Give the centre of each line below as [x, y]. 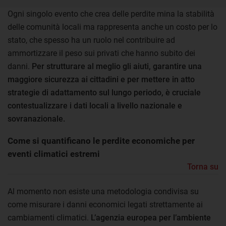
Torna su [203, 166]
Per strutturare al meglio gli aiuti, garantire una [117, 66]
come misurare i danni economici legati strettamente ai [105, 204]
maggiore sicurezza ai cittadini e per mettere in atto [101, 79]
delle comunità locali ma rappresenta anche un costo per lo [112, 27]
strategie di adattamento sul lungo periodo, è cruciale [104, 92]
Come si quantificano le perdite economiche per [101, 140]
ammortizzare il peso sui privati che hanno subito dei [101, 53]
